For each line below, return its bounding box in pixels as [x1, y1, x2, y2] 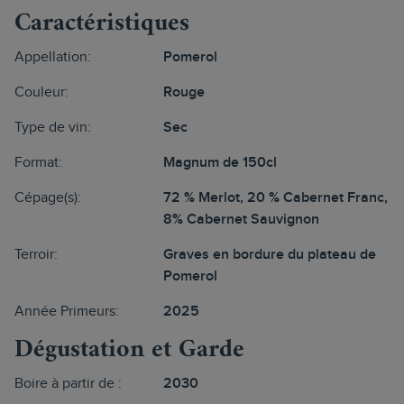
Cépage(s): [14, 189, 81, 207]
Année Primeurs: [14, 303, 119, 320]
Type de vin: [14, 119, 91, 136]
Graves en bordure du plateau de [162, 246, 376, 263]
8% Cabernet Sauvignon [162, 211, 319, 228]
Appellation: [14, 49, 91, 66]
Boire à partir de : [14, 375, 122, 392]
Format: [14, 154, 62, 171]
